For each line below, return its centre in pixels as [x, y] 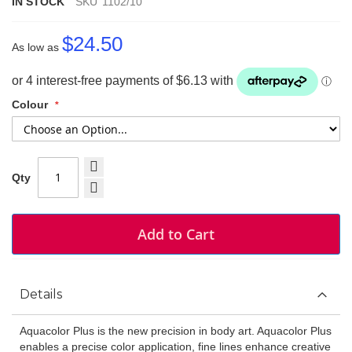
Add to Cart [176, 234]
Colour [30, 104]
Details [41, 294]
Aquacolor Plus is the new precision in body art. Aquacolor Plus [176, 330]
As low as [35, 47]
